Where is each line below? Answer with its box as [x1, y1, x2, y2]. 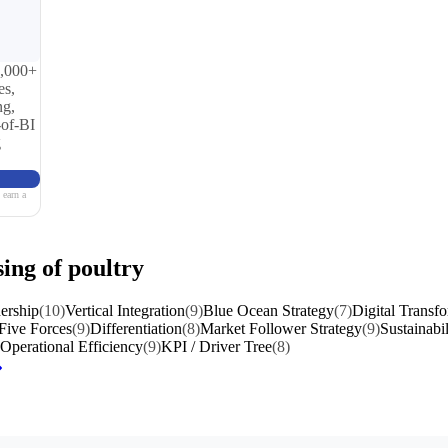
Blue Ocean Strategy [203, 301, 334, 319]
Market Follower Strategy [200, 319, 362, 337]
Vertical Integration [65, 301, 185, 319]
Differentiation [90, 319, 182, 337]
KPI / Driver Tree [161, 337, 272, 355]
